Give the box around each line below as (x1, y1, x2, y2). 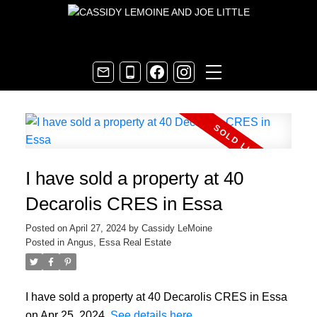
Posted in (25, 236, 64, 248)
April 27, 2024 (69, 222, 126, 234)
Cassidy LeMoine (141, 222, 212, 234)
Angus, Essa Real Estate (67, 236, 171, 248)
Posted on (25, 222, 69, 234)
